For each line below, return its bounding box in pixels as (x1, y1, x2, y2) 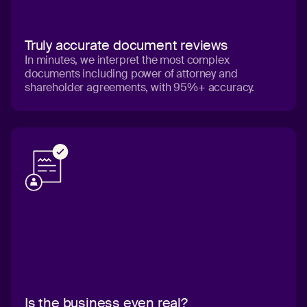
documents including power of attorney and (25, 66, 238, 82)
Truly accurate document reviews (25, 36, 228, 55)
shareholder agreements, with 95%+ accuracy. (25, 80, 257, 95)
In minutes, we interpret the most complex (25, 53, 230, 68)
